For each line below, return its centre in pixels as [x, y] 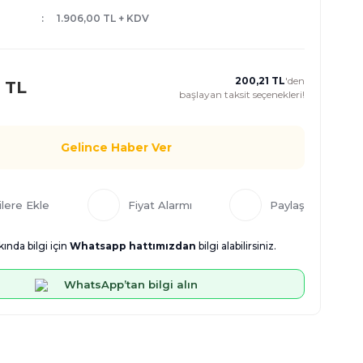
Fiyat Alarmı [160, 205]
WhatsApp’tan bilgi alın [131, 284]
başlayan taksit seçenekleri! [242, 94]
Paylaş [287, 205]
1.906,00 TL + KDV [102, 18]
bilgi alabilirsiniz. [236, 246]
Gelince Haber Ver [116, 147]
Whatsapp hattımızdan [133, 246]
